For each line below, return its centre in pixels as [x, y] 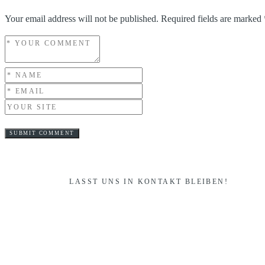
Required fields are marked [212, 19]
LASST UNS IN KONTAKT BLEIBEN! [149, 181]
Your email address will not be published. [82, 19]
